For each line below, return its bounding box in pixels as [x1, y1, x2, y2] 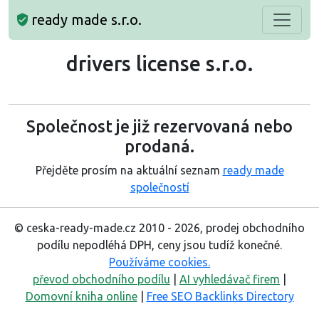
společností [130, 181, 189, 194]
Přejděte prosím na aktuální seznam [35, 164, 223, 177]
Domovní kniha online [25, 290, 137, 303]
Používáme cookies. [109, 256, 210, 268]
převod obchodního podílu [33, 273, 170, 286]
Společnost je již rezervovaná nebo [26, 117, 293, 135]
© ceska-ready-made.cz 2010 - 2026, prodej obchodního [14, 221, 305, 234]
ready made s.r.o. [28, 11, 142, 28]
